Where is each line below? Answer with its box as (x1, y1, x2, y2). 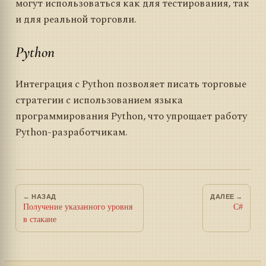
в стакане (23, 215, 56, 224)
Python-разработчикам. (15, 125, 128, 141)
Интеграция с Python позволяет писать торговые (15, 77, 246, 93)
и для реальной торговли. (15, 11, 137, 27)
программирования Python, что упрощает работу (15, 109, 247, 125)
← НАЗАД (23, 191, 56, 201)
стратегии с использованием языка (15, 93, 183, 109)
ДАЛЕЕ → (210, 191, 243, 201)
